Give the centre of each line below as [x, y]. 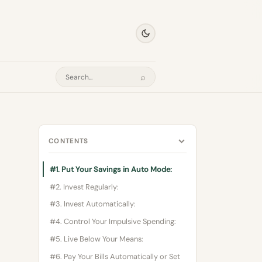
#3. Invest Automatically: [93, 204]
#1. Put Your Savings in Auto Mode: [111, 169]
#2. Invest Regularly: [84, 187]
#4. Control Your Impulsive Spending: [113, 222]
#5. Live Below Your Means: [96, 239]
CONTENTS [69, 141]
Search [81, 84]
